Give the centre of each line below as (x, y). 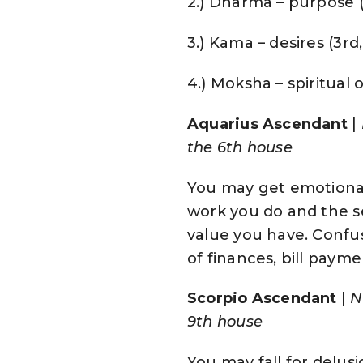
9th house (225, 322)
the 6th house (240, 147)
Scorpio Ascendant (262, 299)
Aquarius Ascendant (267, 124)
